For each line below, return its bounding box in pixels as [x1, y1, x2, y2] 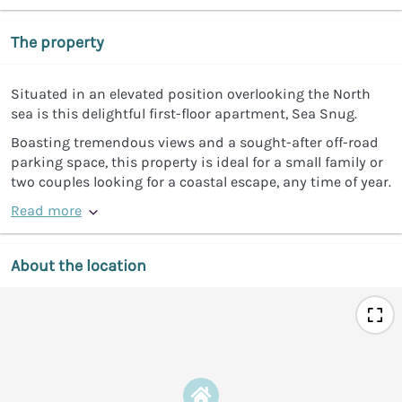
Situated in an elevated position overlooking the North [11, 84, 371, 102]
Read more [11, 201, 82, 219]
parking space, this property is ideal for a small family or [11, 153, 383, 170]
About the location [11, 255, 146, 275]
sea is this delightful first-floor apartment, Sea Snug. [11, 104, 357, 122]
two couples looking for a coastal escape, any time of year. [11, 172, 391, 190]
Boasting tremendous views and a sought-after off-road [11, 133, 379, 151]
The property [11, 31, 104, 52]
